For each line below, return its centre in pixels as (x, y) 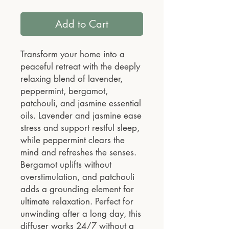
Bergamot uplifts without (66, 165)
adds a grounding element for (77, 189)
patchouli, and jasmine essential (81, 104)
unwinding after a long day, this (81, 214)
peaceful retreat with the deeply (80, 67)
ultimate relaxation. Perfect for (77, 202)
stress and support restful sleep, (80, 128)
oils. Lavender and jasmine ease (81, 116)
